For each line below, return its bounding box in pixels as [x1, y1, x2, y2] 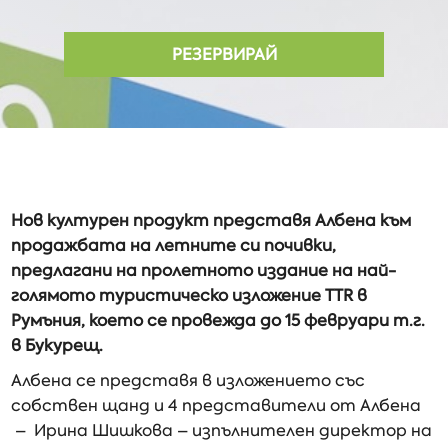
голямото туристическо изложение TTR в [11, 285, 368, 306]
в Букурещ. [11, 335, 104, 356]
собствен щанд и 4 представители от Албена [11, 395, 422, 416]
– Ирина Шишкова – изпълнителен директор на [11, 420, 433, 441]
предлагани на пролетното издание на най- [11, 260, 397, 281]
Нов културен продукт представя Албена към [11, 210, 412, 231]
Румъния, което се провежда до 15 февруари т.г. [11, 310, 426, 331]
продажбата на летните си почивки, [11, 235, 337, 256]
